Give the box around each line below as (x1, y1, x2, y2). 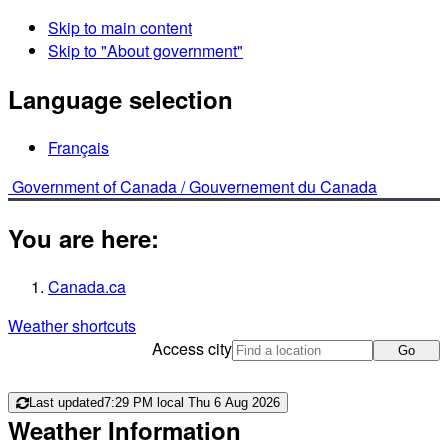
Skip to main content (48, 16, 192, 39)
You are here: (8, 220, 159, 255)
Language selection (8, 81, 233, 116)
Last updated (29, 395, 104, 411)
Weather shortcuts (8, 313, 136, 337)
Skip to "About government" (48, 39, 243, 62)
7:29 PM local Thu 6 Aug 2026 (104, 395, 280, 411)
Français (48, 135, 109, 159)
